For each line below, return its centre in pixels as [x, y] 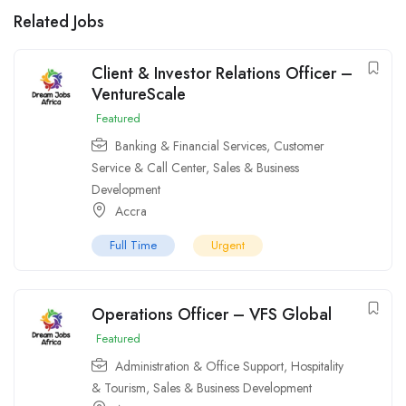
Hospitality [317, 367]
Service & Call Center [149, 168]
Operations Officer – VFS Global [212, 315]
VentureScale [139, 95]
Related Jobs [59, 22]
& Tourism [119, 388]
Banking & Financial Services [191, 146]
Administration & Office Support [199, 367]
